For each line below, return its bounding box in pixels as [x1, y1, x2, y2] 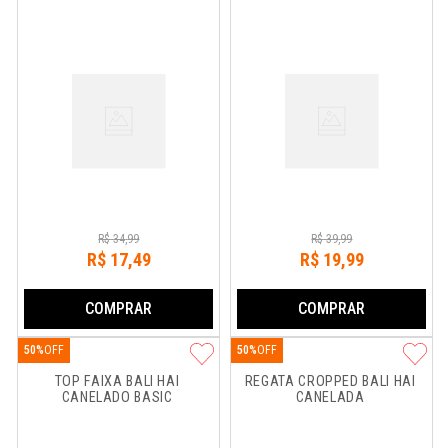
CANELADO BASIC [61, 389, 173, 406]
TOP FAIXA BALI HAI [54, 373, 184, 390]
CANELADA [295, 389, 365, 406]
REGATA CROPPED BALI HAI [244, 373, 420, 390]
